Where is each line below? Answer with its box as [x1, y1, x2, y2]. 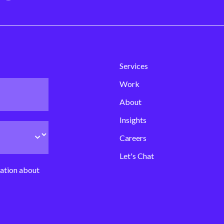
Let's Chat [119, 151, 154, 160]
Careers [119, 133, 146, 142]
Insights [119, 115, 146, 124]
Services [119, 61, 148, 70]
